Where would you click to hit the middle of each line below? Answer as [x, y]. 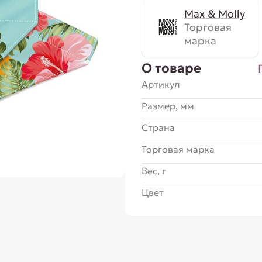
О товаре [171, 68]
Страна [158, 127]
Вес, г [154, 171]
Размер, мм [168, 106]
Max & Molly [214, 13]
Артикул [161, 84]
